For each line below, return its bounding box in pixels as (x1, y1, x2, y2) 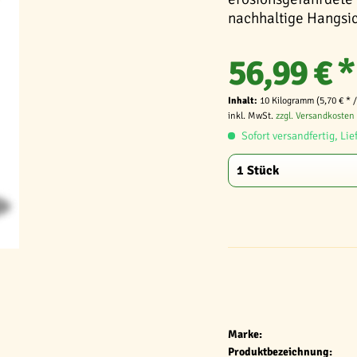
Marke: (228, 328, 262, 341)
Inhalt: (228, 95, 260, 107)
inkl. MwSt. (228, 110, 276, 122)
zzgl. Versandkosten (276, 110, 355, 122)
